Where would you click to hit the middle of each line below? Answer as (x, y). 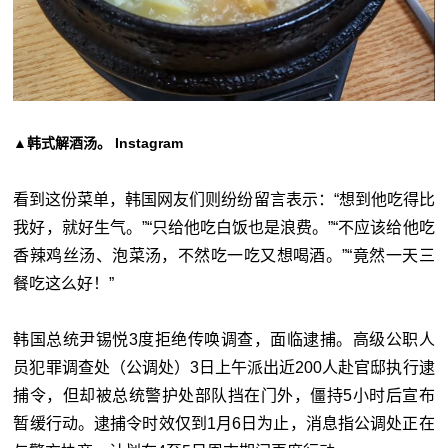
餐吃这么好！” (64, 283)
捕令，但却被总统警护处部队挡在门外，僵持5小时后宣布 (224, 395)
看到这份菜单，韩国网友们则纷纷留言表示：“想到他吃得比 (224, 199)
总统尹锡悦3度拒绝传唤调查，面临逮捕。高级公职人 (240, 339)
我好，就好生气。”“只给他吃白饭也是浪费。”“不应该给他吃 (224, 227)
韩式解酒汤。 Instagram (105, 142)
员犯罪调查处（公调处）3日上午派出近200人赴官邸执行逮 (224, 367)
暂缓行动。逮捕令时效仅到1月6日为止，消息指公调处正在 (224, 423)
